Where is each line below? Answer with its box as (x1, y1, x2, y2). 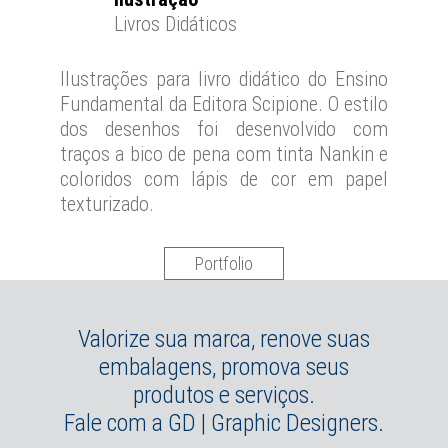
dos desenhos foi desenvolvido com (59, 116, 389, 141)
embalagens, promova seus (98, 352, 349, 381)
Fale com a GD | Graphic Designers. (63, 408, 384, 437)
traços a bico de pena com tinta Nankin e (59, 141, 389, 166)
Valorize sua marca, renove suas (77, 324, 370, 353)
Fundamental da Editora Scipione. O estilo (59, 91, 389, 116)
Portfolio (195, 252, 253, 274)
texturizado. (59, 191, 154, 216)
